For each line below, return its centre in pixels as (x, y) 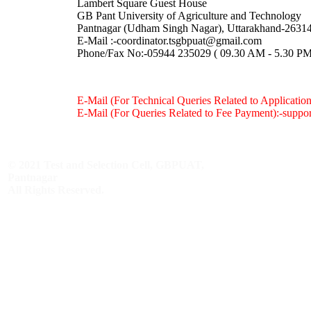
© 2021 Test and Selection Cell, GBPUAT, (106, 165)
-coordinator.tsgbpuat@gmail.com (187, 41)
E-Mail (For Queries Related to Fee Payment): (178, 113)
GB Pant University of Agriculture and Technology (189, 16)
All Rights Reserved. (56, 190)
